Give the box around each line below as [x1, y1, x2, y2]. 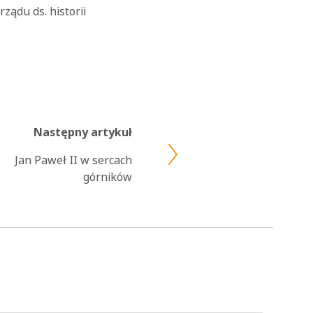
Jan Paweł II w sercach [14, 152, 132, 169]
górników [82, 168, 132, 186]
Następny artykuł [33, 124, 132, 141]
